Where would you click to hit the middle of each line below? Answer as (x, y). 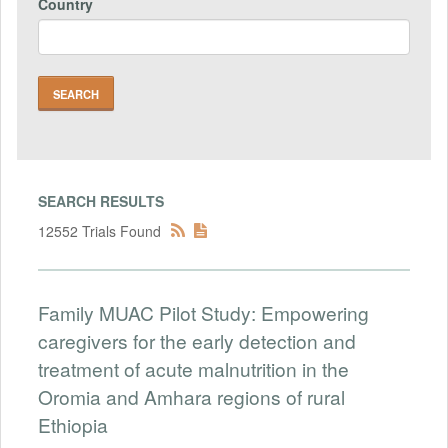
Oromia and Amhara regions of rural (191, 396)
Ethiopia (73, 424)
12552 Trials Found (99, 230)
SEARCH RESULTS (101, 200)
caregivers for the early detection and (197, 340)
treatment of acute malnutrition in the (193, 368)
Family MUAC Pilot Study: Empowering (203, 312)
